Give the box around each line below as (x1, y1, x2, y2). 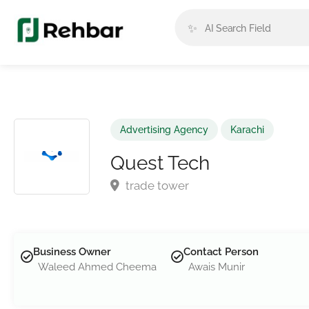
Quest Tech (110, 152, 210, 175)
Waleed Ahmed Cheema (38, 261, 157, 273)
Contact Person (183, 246, 259, 258)
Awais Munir (188, 261, 245, 273)
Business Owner (33, 246, 111, 258)
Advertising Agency (120, 124, 208, 135)
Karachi (230, 124, 264, 135)
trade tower (123, 179, 189, 192)
